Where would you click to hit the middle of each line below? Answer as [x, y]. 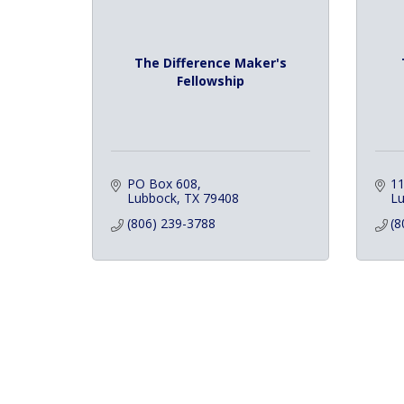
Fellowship [210, 80]
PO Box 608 [162, 184]
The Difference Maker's [210, 62]
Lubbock [151, 198]
